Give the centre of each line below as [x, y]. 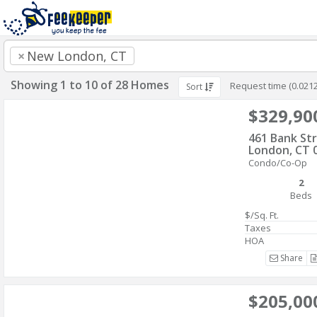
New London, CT [77, 56]
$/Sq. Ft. [262, 215]
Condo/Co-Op [278, 163]
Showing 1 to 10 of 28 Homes [90, 85]
